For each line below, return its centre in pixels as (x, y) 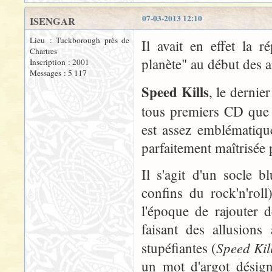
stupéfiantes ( (179, 248)
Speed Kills (175, 92)
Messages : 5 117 (58, 73)
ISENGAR (53, 21)
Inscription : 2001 (59, 62)
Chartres (43, 51)
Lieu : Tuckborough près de (80, 40)
